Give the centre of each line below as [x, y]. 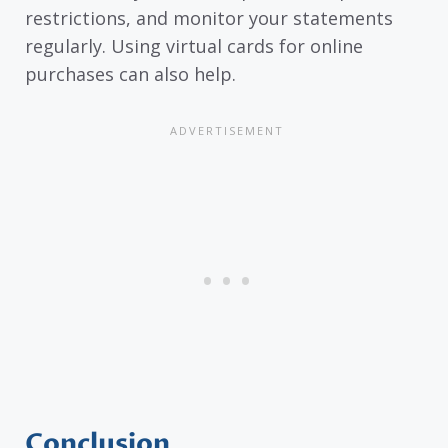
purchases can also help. [130, 73]
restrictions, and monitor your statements [209, 17]
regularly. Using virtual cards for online [194, 45]
